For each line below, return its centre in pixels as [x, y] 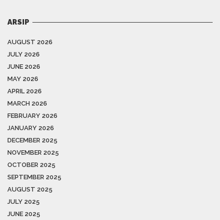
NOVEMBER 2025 [33, 153]
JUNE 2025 [24, 214]
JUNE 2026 [24, 67]
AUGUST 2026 [30, 42]
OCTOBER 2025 [31, 165]
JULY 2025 [24, 202]
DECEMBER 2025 [32, 140]
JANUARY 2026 [31, 128]
